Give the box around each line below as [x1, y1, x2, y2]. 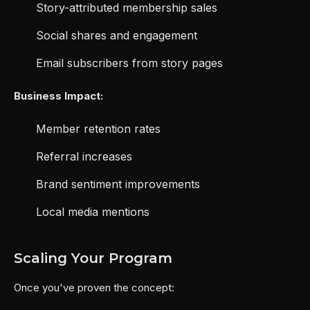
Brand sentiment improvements [36, 177, 200, 191]
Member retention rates [36, 122, 161, 136]
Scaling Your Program [14, 250, 172, 266]
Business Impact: [14, 89, 103, 102]
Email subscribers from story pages [36, 56, 223, 70]
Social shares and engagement [36, 28, 197, 42]
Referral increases [36, 149, 132, 163]
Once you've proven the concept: [14, 281, 174, 294]
